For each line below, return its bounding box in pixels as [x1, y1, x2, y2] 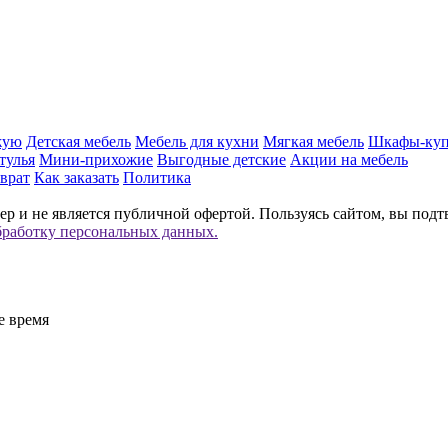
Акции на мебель [290, 150, 408, 168]
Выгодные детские [157, 150, 286, 168]
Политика [123, 168, 191, 186]
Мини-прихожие [39, 150, 153, 168]
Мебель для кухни [135, 132, 259, 150]
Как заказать [34, 168, 119, 186]
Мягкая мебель [263, 132, 364, 150]
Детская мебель [26, 132, 131, 150]
